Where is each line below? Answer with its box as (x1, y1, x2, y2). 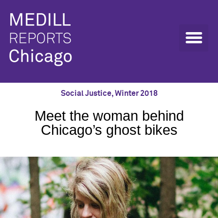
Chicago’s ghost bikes (40, 122, 178, 138)
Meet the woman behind (34, 108, 184, 124)
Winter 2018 (114, 90, 158, 97)
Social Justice (60, 90, 111, 97)
